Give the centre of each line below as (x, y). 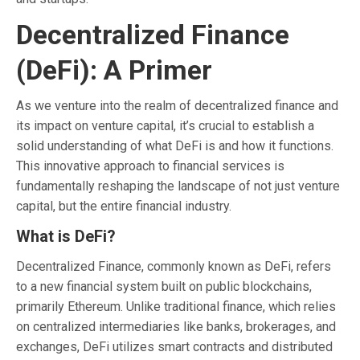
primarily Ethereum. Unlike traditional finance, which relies (176, 306)
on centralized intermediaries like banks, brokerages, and (176, 326)
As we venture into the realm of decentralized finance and (177, 105)
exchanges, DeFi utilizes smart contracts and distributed (174, 346)
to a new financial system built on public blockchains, (164, 286)
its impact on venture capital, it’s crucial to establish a (165, 125)
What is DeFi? (66, 236)
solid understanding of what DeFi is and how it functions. (175, 145)
